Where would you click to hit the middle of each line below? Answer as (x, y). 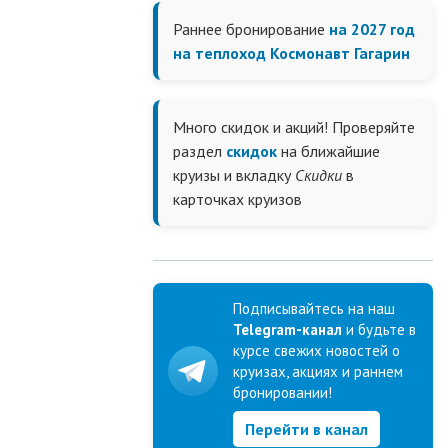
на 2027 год (372, 29)
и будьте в (379, 329)
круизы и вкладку (234, 175)
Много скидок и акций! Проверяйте (294, 127)
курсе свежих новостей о (316, 350)
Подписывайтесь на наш (314, 308)
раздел (199, 151)
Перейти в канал (306, 429)
